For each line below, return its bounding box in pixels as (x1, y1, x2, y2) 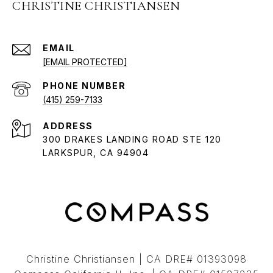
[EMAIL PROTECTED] (43, 57, 127, 68)
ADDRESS (43, 121, 93, 132)
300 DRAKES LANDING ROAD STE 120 (43, 134, 222, 145)
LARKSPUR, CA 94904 (43, 147, 149, 158)
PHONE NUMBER (43, 80, 126, 91)
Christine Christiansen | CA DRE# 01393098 (26, 253, 247, 266)
